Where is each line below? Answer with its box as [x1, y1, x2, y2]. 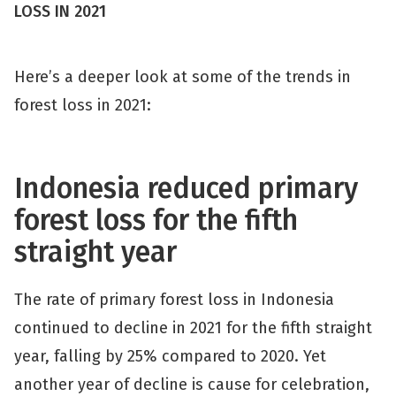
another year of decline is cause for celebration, [14, 375, 369, 394]
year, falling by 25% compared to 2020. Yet [14, 346, 326, 366]
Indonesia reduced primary [14, 171, 358, 205]
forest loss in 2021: [14, 95, 156, 115]
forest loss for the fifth [14, 203, 298, 237]
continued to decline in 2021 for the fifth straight [14, 318, 372, 338]
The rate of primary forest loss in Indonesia [14, 290, 334, 309]
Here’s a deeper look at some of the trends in [14, 67, 351, 87]
